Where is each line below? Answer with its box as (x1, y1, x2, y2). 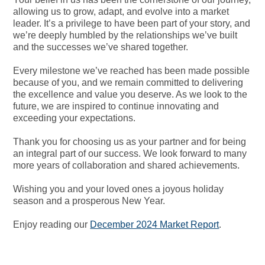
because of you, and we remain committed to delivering (13, 77, 244, 88)
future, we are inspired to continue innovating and (13, 101, 219, 111)
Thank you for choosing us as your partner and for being (13, 136, 247, 147)
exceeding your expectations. (13, 112, 136, 123)
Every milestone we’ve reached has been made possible (13, 65, 250, 76)
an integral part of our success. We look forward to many (13, 148, 247, 159)
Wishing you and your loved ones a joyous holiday (13, 183, 224, 194)
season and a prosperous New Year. (13, 195, 166, 206)
